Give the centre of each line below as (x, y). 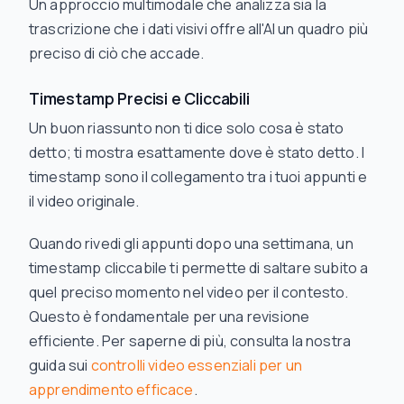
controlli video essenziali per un (196, 366)
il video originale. (84, 202)
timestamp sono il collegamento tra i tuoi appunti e (198, 177)
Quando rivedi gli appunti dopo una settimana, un (191, 244)
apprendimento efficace (111, 390)
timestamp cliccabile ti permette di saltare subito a (199, 268)
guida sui (60, 366)
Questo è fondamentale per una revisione (170, 317)
